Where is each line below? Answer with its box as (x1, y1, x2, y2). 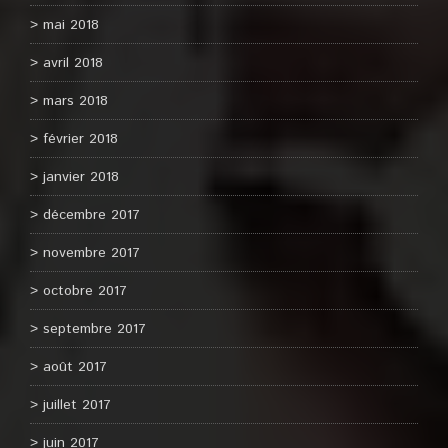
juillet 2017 (43, 395, 111, 415)
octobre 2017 (43, 281, 127, 301)
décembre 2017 (43, 205, 140, 225)
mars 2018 (43, 91, 108, 111)
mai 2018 (43, 15, 99, 35)
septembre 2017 (43, 319, 146, 339)
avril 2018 (43, 53, 103, 73)
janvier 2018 (43, 167, 119, 187)
